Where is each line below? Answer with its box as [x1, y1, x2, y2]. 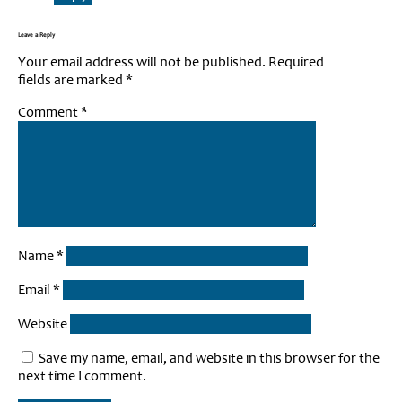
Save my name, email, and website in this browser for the [39, 348, 380, 367]
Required [268, 52, 324, 71]
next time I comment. [18, 366, 146, 385]
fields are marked [18, 70, 126, 89]
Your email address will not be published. [18, 52, 266, 71]
